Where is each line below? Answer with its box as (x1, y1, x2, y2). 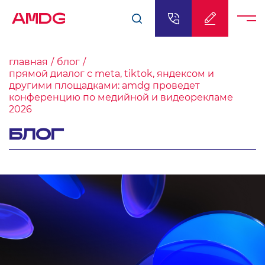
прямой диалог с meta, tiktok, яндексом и (9, 68, 214, 79)
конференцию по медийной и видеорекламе (9, 92, 233, 103)
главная (9, 56, 48, 67)
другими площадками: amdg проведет (9, 80, 200, 91)
